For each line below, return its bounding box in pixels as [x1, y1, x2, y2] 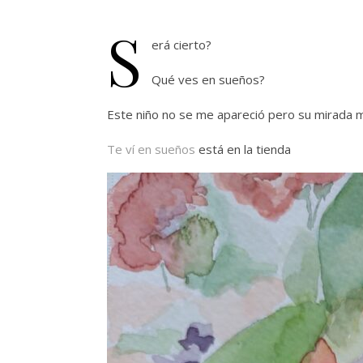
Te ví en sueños [107, 141, 195, 157]
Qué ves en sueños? [152, 71, 265, 88]
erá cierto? [152, 36, 211, 53]
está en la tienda [195, 141, 291, 157]
